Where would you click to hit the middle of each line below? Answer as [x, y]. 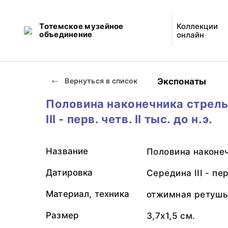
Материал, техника [88, 194]
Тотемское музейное [81, 26]
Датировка [69, 173]
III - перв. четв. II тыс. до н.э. [129, 119]
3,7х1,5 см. [171, 216]
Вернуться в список [101, 81]
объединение [66, 34]
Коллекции [197, 26]
